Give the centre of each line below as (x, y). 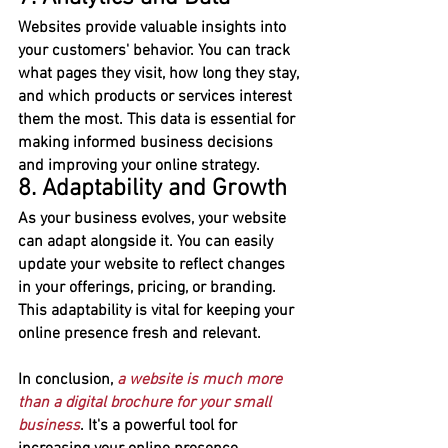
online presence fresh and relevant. (139, 334)
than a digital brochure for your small (146, 403)
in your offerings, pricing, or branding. (149, 288)
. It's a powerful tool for (160, 426)
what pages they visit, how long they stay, (160, 74)
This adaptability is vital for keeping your (158, 311)
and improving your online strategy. (139, 166)
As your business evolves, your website (154, 219)
